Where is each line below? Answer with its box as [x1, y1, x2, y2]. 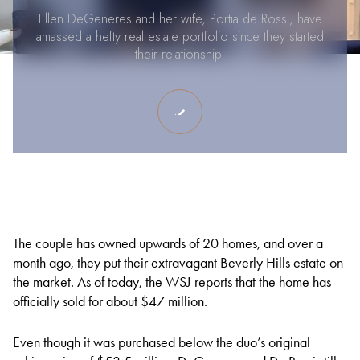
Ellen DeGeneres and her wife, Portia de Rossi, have [38, 10, 322, 28]
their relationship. [135, 45, 225, 63]
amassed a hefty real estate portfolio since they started [36, 27, 324, 46]
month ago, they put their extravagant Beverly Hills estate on [13, 254, 343, 272]
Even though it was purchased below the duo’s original [13, 333, 310, 351]
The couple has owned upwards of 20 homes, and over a [13, 235, 323, 252]
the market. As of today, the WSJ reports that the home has [13, 273, 331, 291]
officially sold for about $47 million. [13, 292, 207, 310]
